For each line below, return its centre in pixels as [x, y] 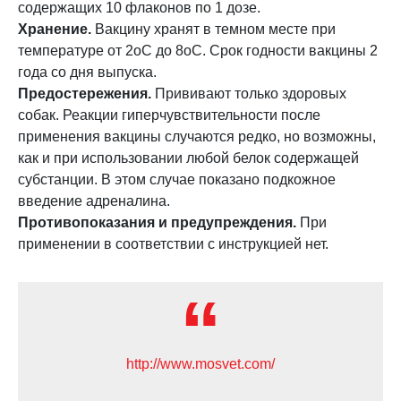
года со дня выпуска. [87, 72]
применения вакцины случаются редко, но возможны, [197, 137]
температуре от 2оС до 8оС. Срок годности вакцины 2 [198, 51]
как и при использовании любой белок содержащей [188, 158]
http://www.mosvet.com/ [200, 364]
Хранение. [55, 29]
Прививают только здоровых [249, 94]
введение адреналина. [94, 201]
